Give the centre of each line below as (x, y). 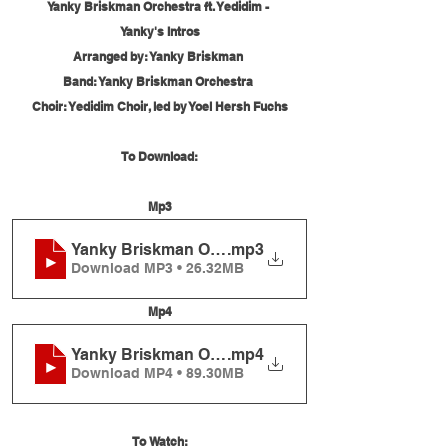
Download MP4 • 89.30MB (157, 373)
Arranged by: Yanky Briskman (159, 56)
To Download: (159, 156)
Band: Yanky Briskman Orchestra (159, 81)
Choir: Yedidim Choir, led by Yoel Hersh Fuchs (159, 106)
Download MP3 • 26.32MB (157, 268)
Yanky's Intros (159, 31)
